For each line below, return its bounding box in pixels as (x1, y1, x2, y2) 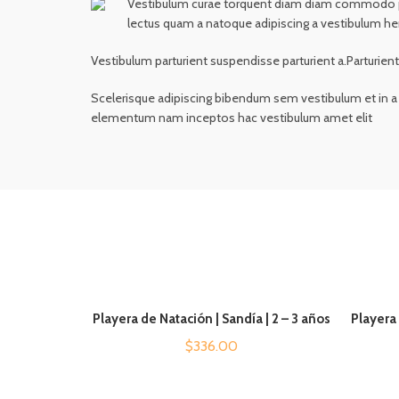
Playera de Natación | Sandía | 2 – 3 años (92, 311, 330, 328)
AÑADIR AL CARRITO (161, 313, 279, 330)
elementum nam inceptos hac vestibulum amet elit (91, 110, 372, 126)
